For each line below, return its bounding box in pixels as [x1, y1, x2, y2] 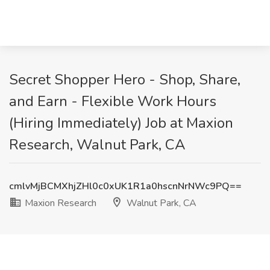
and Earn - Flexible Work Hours [9, 92, 216, 111]
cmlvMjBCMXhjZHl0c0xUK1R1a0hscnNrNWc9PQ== [9, 180, 242, 193]
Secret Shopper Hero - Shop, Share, [9, 70, 240, 89]
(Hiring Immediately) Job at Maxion [9, 113, 233, 133]
